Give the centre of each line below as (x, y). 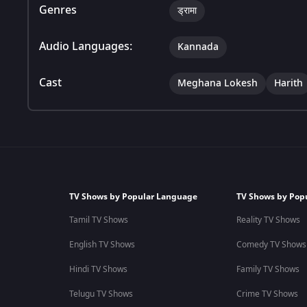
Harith (288, 83)
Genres (58, 10)
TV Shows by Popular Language (133, 197)
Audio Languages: (86, 46)
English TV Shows (102, 245)
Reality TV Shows (268, 220)
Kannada (198, 47)
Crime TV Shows (267, 294)
